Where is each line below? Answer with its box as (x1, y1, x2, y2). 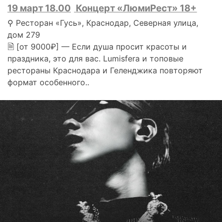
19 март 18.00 (7, 2, 71, 14)
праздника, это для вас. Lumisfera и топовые (7, 53, 183, 63)
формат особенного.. (7, 77, 89, 87)
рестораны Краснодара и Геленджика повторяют (7, 65, 203, 75)
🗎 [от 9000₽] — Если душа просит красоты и (7, 41, 187, 52)
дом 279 (7, 29, 40, 40)
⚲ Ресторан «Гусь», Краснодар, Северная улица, (7, 17, 198, 28)
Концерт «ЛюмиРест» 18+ (76, 2, 197, 14)
